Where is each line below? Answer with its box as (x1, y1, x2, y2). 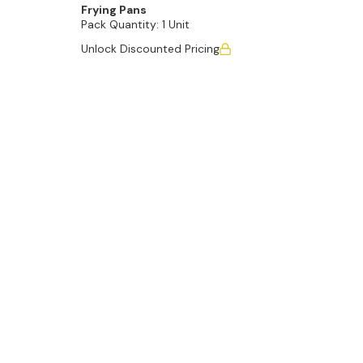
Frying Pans (81, 2, 147, 17)
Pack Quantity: (81, 17, 159, 32)
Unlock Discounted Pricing (81, 41, 220, 56)
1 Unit (162, 17, 190, 32)
